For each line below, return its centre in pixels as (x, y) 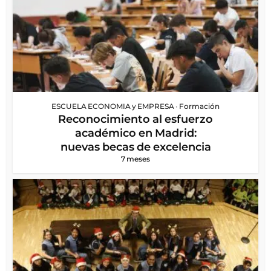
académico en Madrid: (135, 133)
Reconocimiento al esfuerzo (135, 119)
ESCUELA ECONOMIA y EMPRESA (113, 106)
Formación (199, 106)
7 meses (135, 158)
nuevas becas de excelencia (135, 147)
